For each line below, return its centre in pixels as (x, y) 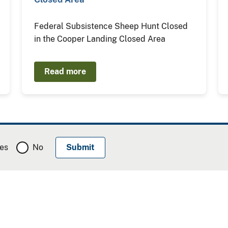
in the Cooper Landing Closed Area (99, 39)
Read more (65, 72)
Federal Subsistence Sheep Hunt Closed (111, 26)
